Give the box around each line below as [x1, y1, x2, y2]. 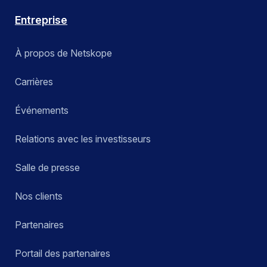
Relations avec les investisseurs [15, 133, 151, 145]
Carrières [15, 76, 53, 88]
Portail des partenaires [15, 247, 110, 260]
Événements [15, 104, 69, 117]
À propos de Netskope [15, 47, 112, 60]
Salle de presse [15, 162, 80, 174]
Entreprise [15, 14, 67, 27]
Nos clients [15, 190, 63, 203]
